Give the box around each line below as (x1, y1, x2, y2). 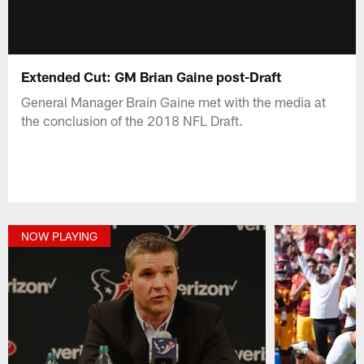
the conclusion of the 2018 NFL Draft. (21, 111, 244, 128)
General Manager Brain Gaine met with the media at (21, 93, 327, 110)
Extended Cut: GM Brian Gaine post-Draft (21, 67, 282, 84)
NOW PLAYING (21, 229, 98, 244)
